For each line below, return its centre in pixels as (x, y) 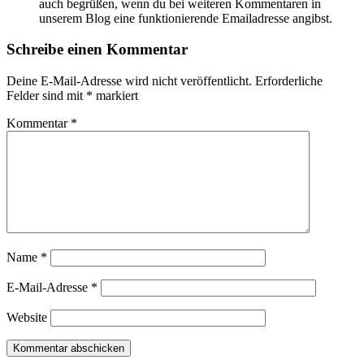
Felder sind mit (46, 95)
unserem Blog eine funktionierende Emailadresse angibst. (186, 18)
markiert (115, 95)
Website (27, 317)
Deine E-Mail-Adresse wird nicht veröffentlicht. (129, 80)
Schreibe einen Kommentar (97, 50)
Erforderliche (289, 80)
